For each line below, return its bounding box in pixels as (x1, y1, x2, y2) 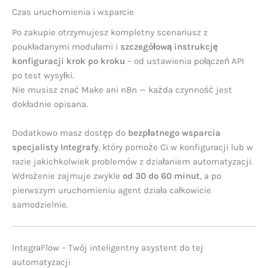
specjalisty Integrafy (12, 142, 98, 153)
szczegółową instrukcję (120, 41, 218, 53)
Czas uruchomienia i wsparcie (12, 6, 134, 17)
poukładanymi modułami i (12, 41, 120, 53)
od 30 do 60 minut (123, 170, 200, 182)
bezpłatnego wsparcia (128, 127, 221, 139)
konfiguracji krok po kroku (12, 56, 125, 67)
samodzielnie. (12, 199, 68, 211)
